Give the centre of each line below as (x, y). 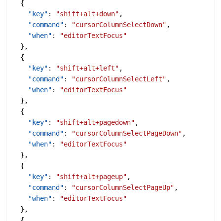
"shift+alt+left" (87, 68)
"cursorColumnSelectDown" (119, 24)
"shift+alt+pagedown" (95, 122)
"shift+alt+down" (87, 14)
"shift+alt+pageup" (91, 176)
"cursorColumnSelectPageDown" (127, 133)
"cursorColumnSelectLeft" (119, 79)
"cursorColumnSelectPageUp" (123, 187)
